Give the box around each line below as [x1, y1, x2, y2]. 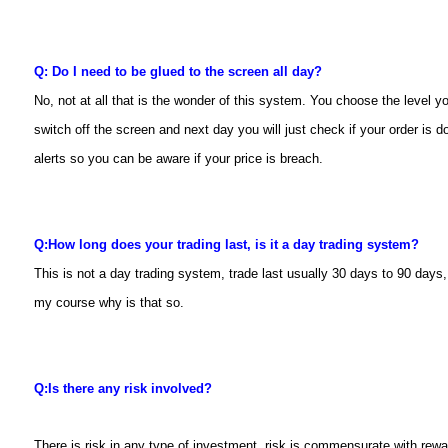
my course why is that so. [34, 295, 184, 310]
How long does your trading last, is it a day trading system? [48, 237, 419, 252]
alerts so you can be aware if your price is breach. [34, 151, 323, 166]
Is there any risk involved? [48, 381, 216, 396]
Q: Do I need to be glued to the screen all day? [34, 64, 322, 79]
